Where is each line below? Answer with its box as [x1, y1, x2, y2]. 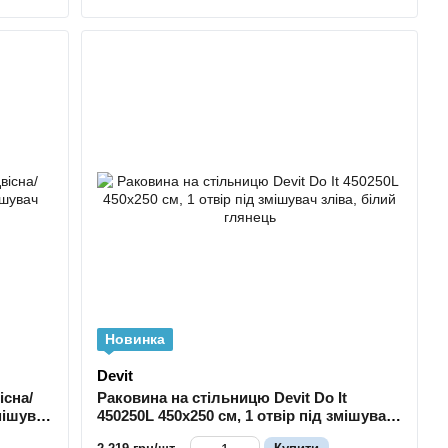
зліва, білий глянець [97, 424, 249, 442]
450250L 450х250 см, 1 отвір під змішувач [97, 406, 396, 424]
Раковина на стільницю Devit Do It [97, 388, 348, 406]
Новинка [105, 330, 166, 347]
